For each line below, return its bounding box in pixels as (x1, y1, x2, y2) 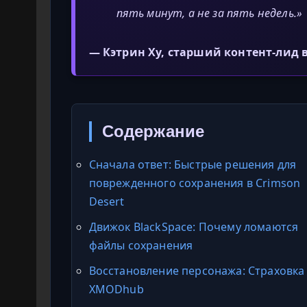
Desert (88, 193, 125, 209)
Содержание (101, 121, 205, 140)
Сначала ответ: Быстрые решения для (88, 156, 297, 172)
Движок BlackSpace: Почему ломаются (88, 219, 299, 234)
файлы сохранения (88, 237, 193, 253)
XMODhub (88, 281, 144, 297)
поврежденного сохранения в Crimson (88, 175, 301, 191)
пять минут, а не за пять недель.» (116, 5, 303, 21)
